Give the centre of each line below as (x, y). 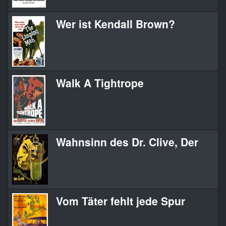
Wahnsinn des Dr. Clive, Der (127, 142)
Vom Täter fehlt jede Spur (121, 201)
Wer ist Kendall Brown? (116, 24)
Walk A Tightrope (100, 83)
